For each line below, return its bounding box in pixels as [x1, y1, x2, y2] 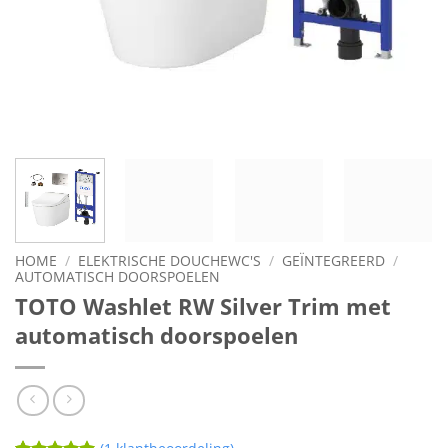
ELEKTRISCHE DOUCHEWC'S [78, 250, 262, 270]
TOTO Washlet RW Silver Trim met [15, 290, 391, 322]
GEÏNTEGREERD [282, 250, 386, 270]
